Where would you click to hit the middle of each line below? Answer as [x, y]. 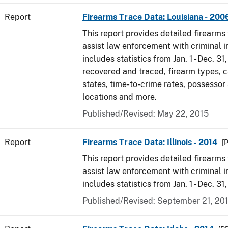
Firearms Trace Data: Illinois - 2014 [150, 142]
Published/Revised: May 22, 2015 [146, 114]
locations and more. [122, 97]
